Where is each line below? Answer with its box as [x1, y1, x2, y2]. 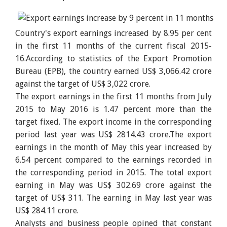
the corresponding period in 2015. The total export [15, 167, 212, 177]
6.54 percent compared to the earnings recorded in [15, 155, 212, 165]
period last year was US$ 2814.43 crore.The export [15, 129, 212, 139]
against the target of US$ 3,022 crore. [15, 79, 151, 89]
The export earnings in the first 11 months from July [15, 91, 212, 101]
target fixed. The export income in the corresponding [15, 117, 212, 127]
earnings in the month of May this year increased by [15, 142, 212, 152]
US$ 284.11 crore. [15, 205, 79, 215]
